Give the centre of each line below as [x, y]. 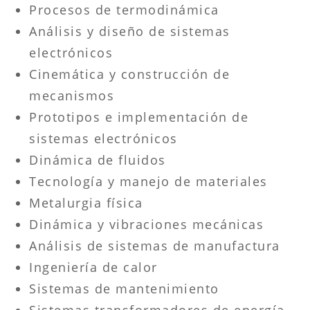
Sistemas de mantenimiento [124, 288]
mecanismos [72, 95]
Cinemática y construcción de [130, 74]
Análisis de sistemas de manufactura [155, 245]
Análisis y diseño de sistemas [130, 31]
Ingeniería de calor [93, 267]
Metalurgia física [86, 202]
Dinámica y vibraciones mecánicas [147, 224]
